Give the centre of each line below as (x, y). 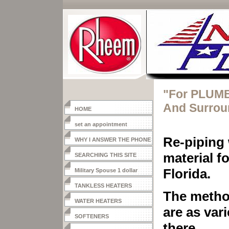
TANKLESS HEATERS (103, 186)
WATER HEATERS (98, 201)
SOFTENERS (92, 216)
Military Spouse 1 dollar (106, 170)
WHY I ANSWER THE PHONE (113, 140)
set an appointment (101, 124)
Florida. (187, 174)
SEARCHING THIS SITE (106, 155)
